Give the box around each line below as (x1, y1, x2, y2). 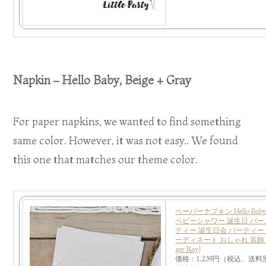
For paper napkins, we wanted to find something (13, 114, 242, 128)
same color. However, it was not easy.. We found (13, 133, 239, 147)
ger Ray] (175, 244, 201, 254)
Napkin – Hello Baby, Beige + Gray (13, 73, 192, 88)
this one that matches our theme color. (13, 152, 198, 166)
